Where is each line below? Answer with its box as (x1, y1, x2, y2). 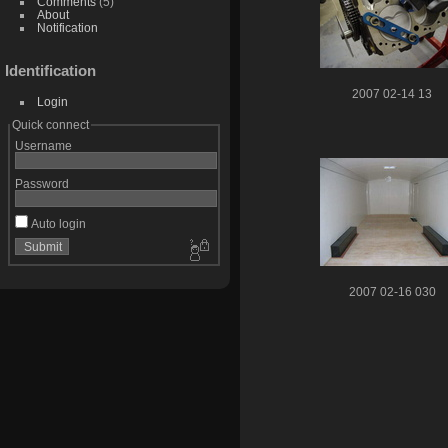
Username (14, 139, 72, 153)
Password (14, 177, 69, 191)
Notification (36, 21, 98, 35)
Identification (5, 62, 96, 80)
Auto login (27, 217, 86, 231)
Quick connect (11, 118, 89, 132)
